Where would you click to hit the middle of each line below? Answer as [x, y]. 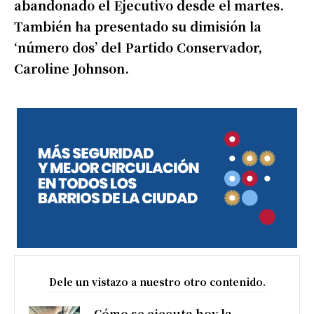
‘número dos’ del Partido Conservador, [138, 47]
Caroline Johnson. [71, 68]
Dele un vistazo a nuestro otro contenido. [157, 281]
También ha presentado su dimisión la [138, 26]
